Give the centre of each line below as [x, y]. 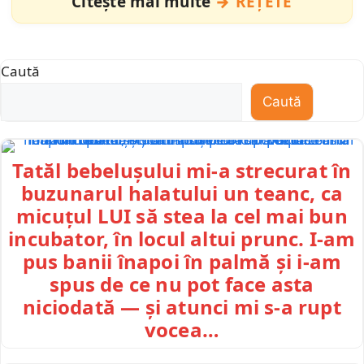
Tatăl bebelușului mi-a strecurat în [182, 170]
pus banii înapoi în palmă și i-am [182, 261]
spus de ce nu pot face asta [182, 284]
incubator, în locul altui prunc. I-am [182, 238]
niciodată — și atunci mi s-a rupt [182, 306]
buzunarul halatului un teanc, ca [182, 193]
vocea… [182, 329]
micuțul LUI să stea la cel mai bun [182, 215]
